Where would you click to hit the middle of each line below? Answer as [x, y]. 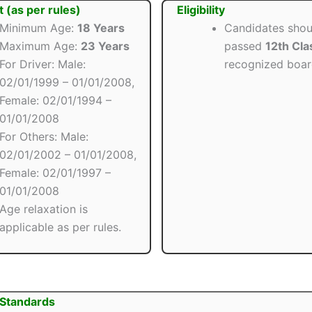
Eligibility [201, 10]
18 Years [101, 28]
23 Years [105, 46]
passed [244, 46]
